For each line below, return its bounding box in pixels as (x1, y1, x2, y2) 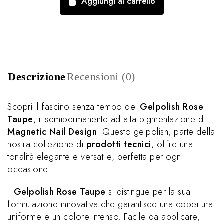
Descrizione (8, 70, 66, 83)
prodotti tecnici (86, 138, 151, 151)
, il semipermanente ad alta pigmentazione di (33, 113, 205, 126)
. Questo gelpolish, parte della (97, 125, 215, 139)
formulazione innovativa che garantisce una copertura (7, 198, 213, 211)
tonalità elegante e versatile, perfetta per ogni (7, 150, 183, 164)
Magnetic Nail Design (7, 125, 97, 139)
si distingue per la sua (105, 185, 191, 199)
